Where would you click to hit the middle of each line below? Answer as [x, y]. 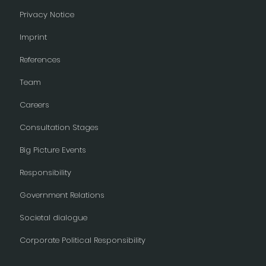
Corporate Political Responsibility [82, 240]
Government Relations [62, 195]
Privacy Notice [47, 15]
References [40, 60]
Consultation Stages [59, 128]
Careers [34, 105]
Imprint [33, 37]
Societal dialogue [53, 218]
